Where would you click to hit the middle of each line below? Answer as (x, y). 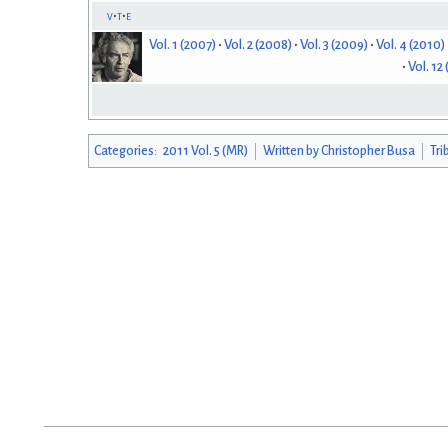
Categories (124, 150)
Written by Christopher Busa (338, 150)
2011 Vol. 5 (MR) (205, 150)
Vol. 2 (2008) (257, 45)
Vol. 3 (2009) (333, 45)
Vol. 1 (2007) (182, 45)
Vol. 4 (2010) (410, 45)
